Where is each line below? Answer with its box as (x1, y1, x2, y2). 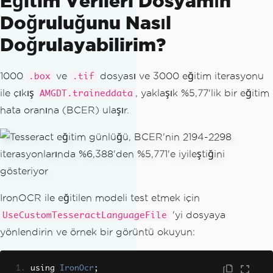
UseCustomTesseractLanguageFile (2, 211, 167, 221)
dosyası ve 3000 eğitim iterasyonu (97, 71, 264, 82)
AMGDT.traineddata (40, 89, 133, 99)
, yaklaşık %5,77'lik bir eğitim (135, 88, 269, 99)
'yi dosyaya (169, 210, 225, 221)
